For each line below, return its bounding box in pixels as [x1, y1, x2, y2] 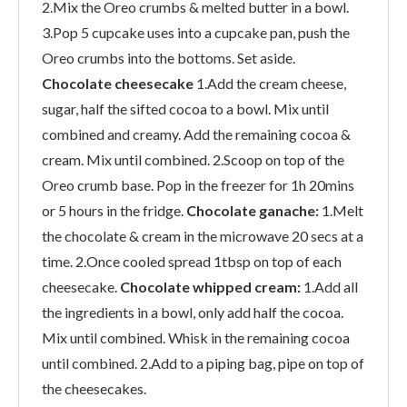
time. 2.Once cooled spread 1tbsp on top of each [42, 252, 342, 270]
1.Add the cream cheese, [194, 74, 346, 92]
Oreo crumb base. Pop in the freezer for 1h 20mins [42, 175, 354, 194]
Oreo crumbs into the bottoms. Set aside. [42, 48, 295, 66]
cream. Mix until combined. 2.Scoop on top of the [42, 150, 344, 168]
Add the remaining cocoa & [184, 124, 351, 143]
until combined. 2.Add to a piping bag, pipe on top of [42, 353, 364, 372]
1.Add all [301, 277, 358, 295]
